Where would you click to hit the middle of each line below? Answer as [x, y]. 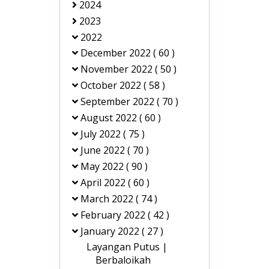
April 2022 [104, 183]
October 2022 [112, 86]
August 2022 [110, 118]
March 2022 [108, 199]
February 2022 [114, 215]
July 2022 [102, 134]
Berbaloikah [123, 260]
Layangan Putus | [127, 247]
